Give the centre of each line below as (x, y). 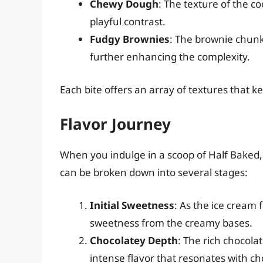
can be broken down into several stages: (154, 173)
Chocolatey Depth (134, 240)
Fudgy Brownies (130, 39)
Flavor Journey (115, 124)
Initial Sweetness (132, 205)
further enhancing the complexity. (170, 57)
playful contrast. (128, 22)
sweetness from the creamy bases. (171, 222)
